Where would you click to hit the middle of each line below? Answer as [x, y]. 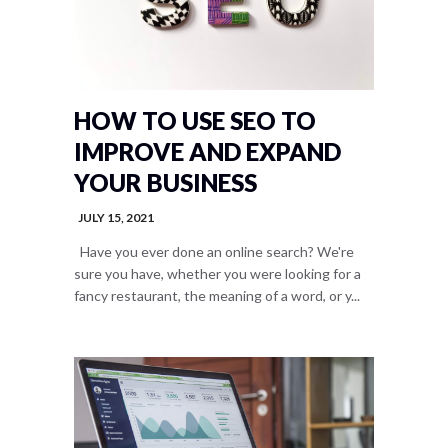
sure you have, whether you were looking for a [217, 273]
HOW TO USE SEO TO [195, 120]
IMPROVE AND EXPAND [207, 151]
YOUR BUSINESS [165, 182]
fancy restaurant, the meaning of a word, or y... [217, 295]
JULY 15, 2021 [116, 217]
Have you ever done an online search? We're [214, 251]
